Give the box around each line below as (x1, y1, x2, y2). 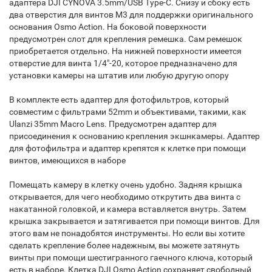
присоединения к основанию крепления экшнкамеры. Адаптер (9, 131, 260, 141)
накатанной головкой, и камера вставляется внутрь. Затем (9, 204, 246, 214)
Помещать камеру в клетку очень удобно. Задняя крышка (9, 180, 242, 189)
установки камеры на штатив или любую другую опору (9, 70, 229, 80)
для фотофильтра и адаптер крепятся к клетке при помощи (9, 143, 246, 153)
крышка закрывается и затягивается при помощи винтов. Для (9, 216, 260, 226)
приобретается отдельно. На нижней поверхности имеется (9, 46, 242, 56)
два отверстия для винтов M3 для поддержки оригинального (9, 10, 253, 19)
